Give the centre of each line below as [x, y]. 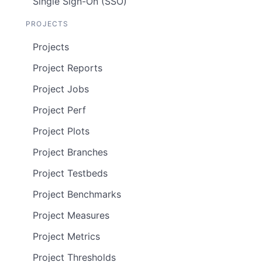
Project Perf [59, 110]
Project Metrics [66, 237]
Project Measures [71, 216]
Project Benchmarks [77, 194]
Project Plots [61, 131]
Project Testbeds [70, 173]
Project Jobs [61, 89]
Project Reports [68, 68]
